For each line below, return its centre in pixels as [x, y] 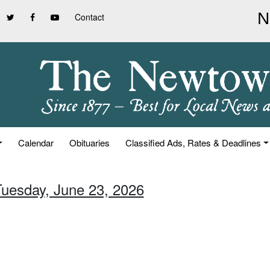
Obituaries [90, 143]
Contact [89, 17]
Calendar [36, 143]
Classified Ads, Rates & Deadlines [193, 143]
